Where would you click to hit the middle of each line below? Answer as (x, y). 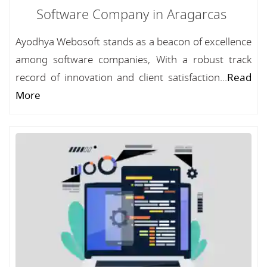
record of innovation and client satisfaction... (121, 78)
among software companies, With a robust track (133, 60)
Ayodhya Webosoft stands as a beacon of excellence (133, 42)
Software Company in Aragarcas (131, 15)
